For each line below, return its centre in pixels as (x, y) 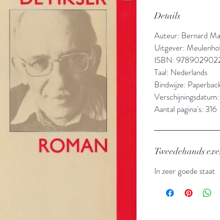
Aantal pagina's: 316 (185, 109)
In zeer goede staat (185, 171)
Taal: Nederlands (181, 72)
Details (167, 15)
